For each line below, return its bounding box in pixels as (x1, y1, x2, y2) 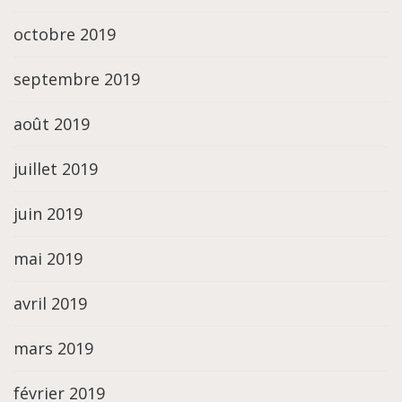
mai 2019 (13, 248, 83, 270)
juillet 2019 (13, 158, 98, 180)
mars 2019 (13, 337, 93, 360)
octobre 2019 (13, 23, 116, 46)
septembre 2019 (13, 68, 140, 91)
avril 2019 (13, 293, 87, 315)
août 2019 (13, 113, 90, 135)
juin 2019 (13, 203, 83, 225)
